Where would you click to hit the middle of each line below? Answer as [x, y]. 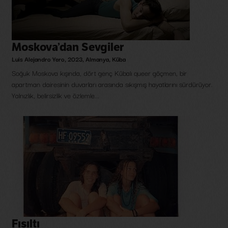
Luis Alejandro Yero [38, 59]
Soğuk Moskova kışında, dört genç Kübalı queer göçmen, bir [99, 73]
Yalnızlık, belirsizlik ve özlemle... [55, 95]
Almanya [97, 59]
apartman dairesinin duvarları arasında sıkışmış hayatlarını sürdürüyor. [112, 84]
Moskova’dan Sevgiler [68, 47]
